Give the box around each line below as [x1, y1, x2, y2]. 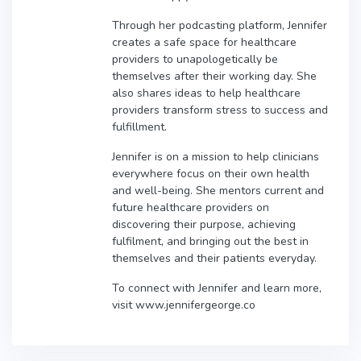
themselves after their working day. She [112, 68, 317, 84]
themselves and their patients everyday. [112, 250, 317, 266]
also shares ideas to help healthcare [112, 85, 301, 101]
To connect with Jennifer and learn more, [112, 280, 322, 296]
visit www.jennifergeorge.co [112, 297, 255, 313]
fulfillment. [112, 118, 167, 135]
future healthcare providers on [112, 199, 269, 215]
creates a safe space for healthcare [112, 34, 297, 50]
